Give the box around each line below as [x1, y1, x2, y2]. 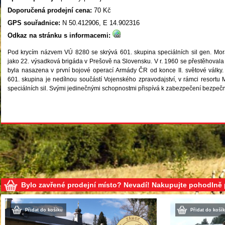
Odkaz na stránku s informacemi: [8, 32, 110, 39]
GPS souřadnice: [8, 19, 60, 27]
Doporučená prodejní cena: [8, 7, 92, 14]
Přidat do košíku [25, 207, 63, 212]
